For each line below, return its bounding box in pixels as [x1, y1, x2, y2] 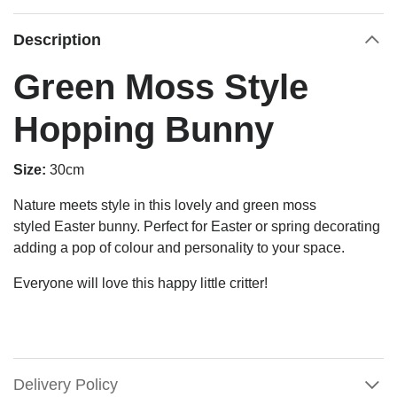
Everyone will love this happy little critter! [13, 275, 271, 291]
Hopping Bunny [13, 109, 274, 149]
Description [13, 30, 101, 49]
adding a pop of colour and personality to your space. [13, 239, 345, 255]
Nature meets [13, 197, 101, 213]
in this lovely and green [130, 197, 283, 213]
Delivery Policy [13, 375, 118, 393]
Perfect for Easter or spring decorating [144, 218, 380, 234]
